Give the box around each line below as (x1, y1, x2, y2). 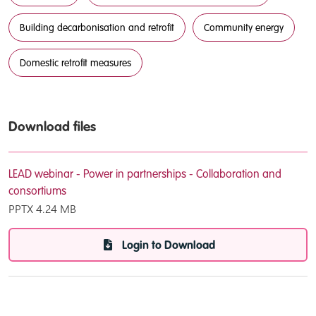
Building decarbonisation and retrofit (20, 23, 174, 33)
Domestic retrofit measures (20, 59, 131, 68)
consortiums (8, 186, 66, 197)
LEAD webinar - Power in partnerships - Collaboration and (8, 169, 281, 181)
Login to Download (122, 240, 215, 252)
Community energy (204, 23, 284, 33)
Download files (8, 121, 96, 134)
